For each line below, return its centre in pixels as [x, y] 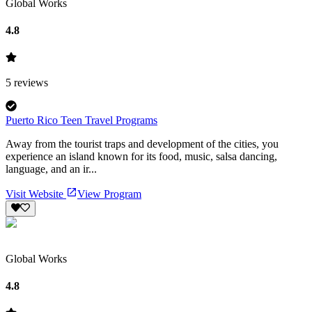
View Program [109, 194]
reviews [30, 83]
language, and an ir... [51, 169]
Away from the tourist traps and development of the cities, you [142, 144]
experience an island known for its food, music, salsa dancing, [141, 157]
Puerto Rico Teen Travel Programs [81, 120]
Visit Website [36, 194]
